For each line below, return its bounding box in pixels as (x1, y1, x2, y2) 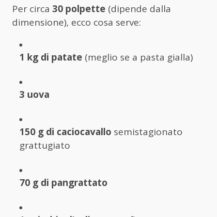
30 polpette (52, 2, 106, 15)
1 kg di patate (19, 50, 82, 63)
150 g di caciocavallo (19, 125, 111, 138)
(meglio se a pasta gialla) (82, 50, 193, 63)
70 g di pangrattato (19, 176, 108, 189)
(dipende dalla (106, 2, 171, 15)
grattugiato (19, 139, 70, 152)
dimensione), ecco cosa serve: (12, 15, 141, 29)
